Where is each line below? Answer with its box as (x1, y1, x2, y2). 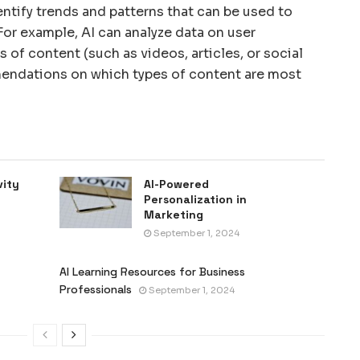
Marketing (144, 207, 203, 222)
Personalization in (144, 191, 247, 207)
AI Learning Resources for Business (59, 264, 245, 279)
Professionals (59, 281, 132, 297)
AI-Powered (144, 176, 209, 191)
